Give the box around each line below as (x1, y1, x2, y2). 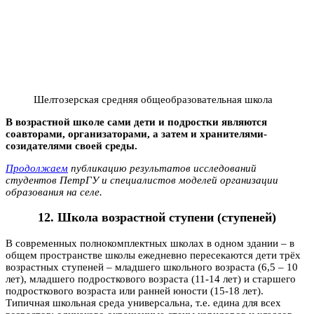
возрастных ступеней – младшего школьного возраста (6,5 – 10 (6, 261, 298, 273)
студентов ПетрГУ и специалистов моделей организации (6, 174, 278, 186)
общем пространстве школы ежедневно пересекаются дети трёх (6, 249, 301, 261)
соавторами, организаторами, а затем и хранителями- (6, 128, 267, 139)
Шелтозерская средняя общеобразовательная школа (34, 93, 273, 105)
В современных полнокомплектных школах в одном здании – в (6, 237, 294, 249)
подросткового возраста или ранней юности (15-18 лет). (6, 285, 264, 296)
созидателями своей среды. (6, 139, 137, 151)
